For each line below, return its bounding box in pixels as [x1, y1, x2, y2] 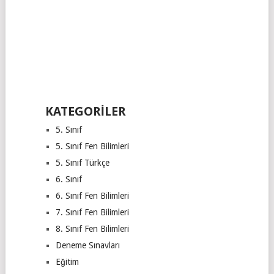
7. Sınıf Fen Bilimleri [55, 207, 129, 217]
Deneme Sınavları [55, 240, 120, 250]
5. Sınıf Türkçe [55, 157, 109, 168]
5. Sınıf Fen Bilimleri [55, 141, 129, 151]
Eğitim [55, 256, 79, 267]
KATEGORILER [45, 103, 126, 119]
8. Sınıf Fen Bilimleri [55, 223, 129, 234]
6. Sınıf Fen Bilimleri [55, 190, 129, 201]
